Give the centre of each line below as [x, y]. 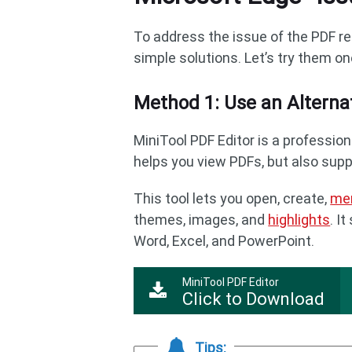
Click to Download [254, 299]
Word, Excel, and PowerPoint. [224, 241]
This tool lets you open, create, [232, 198]
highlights [299, 220]
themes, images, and [201, 220]
